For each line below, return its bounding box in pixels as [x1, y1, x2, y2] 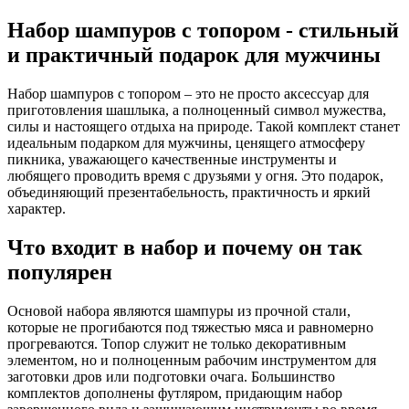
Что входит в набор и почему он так [7, 235, 362, 259]
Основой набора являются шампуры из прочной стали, [7, 302, 351, 319]
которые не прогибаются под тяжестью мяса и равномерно [7, 319, 373, 335]
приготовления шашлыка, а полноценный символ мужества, [7, 101, 386, 118]
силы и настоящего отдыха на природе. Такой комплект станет [7, 118, 400, 134]
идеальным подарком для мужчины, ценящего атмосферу [7, 134, 365, 151]
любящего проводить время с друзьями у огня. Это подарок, [7, 167, 383, 184]
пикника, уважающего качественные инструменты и [7, 151, 337, 167]
